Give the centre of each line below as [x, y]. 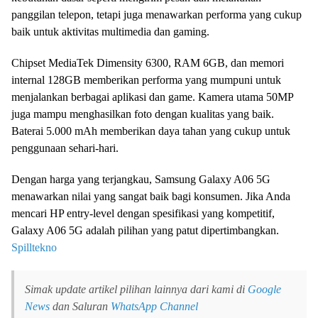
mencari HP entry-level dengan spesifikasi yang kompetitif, [143, 214]
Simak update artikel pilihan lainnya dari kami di [136, 290]
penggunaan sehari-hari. [65, 148]
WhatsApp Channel [154, 307]
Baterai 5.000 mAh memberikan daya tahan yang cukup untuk [151, 131]
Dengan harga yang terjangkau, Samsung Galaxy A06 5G [141, 180]
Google [264, 290]
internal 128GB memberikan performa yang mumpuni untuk [146, 80]
